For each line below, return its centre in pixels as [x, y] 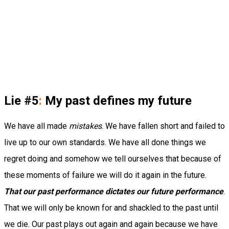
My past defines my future [117, 101]
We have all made [37, 126]
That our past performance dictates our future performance [114, 192]
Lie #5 [21, 101]
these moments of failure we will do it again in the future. [105, 175]
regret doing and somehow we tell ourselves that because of [113, 159]
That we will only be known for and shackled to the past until [111, 208]
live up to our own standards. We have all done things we [105, 143]
